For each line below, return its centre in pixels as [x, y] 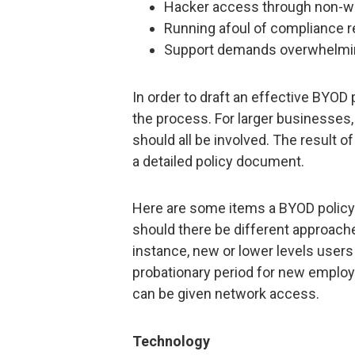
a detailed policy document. [218, 161]
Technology [171, 341]
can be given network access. [226, 294]
